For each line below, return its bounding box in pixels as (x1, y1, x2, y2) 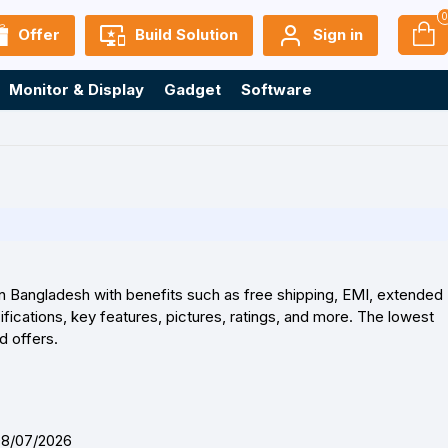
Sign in (313, 25, 363, 44)
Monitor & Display (9, 80, 144, 99)
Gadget (164, 80, 221, 99)
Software (241, 80, 312, 99)
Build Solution (135, 25, 238, 44)
